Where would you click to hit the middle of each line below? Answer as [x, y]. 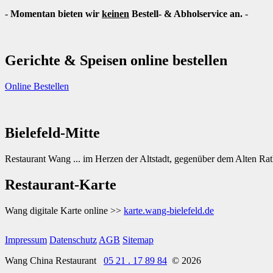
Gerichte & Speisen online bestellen [116, 61]
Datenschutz [73, 239]
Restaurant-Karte [61, 184]
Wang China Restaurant [53, 260]
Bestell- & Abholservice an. [186, 14]
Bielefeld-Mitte [52, 133]
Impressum [26, 239]
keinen [115, 14]
